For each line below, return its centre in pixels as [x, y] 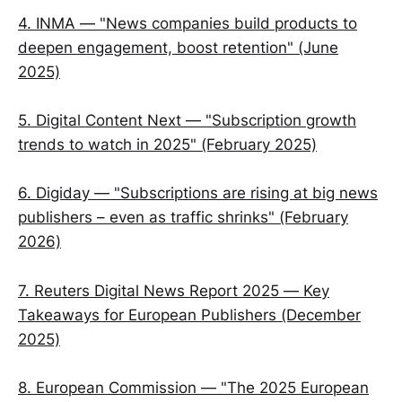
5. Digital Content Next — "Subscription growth [187, 121]
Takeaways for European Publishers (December [189, 315]
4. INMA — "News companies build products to [188, 24]
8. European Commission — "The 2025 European [193, 387]
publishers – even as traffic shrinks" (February [183, 218]
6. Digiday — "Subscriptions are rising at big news [198, 193]
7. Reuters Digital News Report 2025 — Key [174, 290]
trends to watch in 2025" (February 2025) [167, 145]
